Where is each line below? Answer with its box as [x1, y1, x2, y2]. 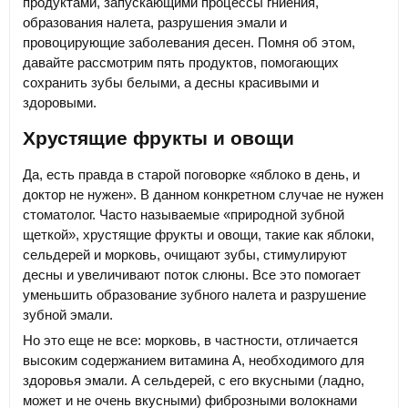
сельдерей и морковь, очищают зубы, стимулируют [23, 246, 347, 262]
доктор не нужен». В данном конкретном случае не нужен [23, 186, 383, 202]
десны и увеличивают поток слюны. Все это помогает [23, 266, 361, 282]
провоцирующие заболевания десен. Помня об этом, [23, 35, 355, 51]
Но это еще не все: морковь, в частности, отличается [23, 331, 358, 348]
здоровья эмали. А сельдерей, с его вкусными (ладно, [23, 372, 364, 388]
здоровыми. [23, 95, 97, 111]
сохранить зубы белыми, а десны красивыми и [23, 75, 319, 91]
